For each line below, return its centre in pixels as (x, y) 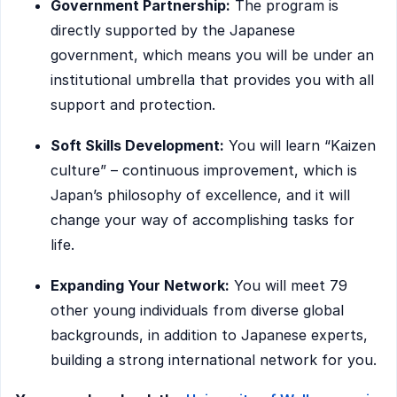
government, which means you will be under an (212, 55)
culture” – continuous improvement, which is (204, 171)
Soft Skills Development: (137, 146)
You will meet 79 (288, 285)
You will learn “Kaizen (300, 146)
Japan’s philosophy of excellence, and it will (200, 195)
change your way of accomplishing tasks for (202, 220)
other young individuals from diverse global (197, 310)
